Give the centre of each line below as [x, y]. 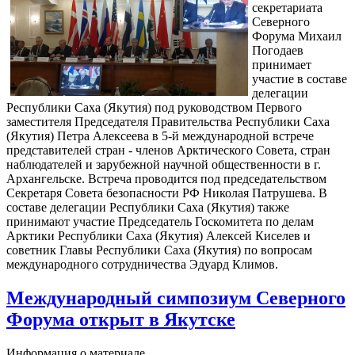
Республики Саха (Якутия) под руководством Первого [154, 108]
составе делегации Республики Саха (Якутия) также [148, 208]
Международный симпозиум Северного [176, 298]
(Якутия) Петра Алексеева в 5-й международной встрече [160, 136]
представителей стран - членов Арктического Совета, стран [168, 151]
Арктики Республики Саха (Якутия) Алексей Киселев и [158, 236]
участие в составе [300, 79]
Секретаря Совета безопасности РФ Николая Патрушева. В [167, 193]
